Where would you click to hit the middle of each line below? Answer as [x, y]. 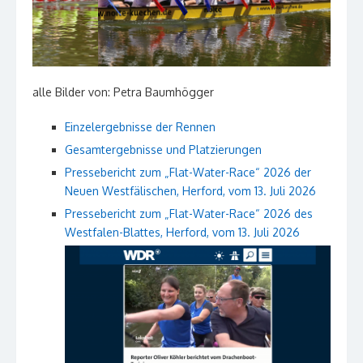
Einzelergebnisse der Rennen [140, 127]
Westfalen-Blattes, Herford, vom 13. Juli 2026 [182, 233]
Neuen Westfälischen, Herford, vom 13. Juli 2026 [190, 191]
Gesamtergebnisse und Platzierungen [163, 150]
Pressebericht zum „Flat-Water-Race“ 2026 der [188, 173]
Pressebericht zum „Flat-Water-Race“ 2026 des [189, 214]
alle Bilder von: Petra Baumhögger [123, 92]
